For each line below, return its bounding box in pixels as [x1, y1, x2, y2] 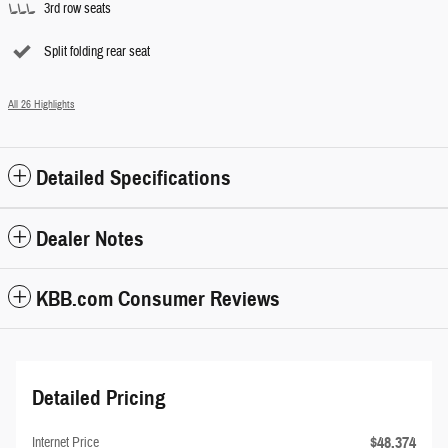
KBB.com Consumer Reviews [36, 286, 280, 313]
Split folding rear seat [44, 43, 150, 62]
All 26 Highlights [8, 98, 75, 112]
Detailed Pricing [32, 385, 166, 412]
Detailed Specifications [36, 165, 231, 192]
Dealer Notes [36, 226, 144, 253]
